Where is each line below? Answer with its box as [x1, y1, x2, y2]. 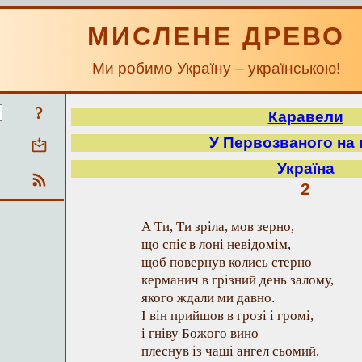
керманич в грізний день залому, [141, 272, 334, 288]
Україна [276, 160, 335, 177]
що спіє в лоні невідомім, [141, 237, 291, 252]
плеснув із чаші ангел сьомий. [141, 343, 319, 359]
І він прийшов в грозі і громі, [141, 308, 314, 323]
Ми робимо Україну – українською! [92, 60, 340, 77]
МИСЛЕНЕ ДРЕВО [87, 22, 345, 51]
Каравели [267, 108, 343, 125]
